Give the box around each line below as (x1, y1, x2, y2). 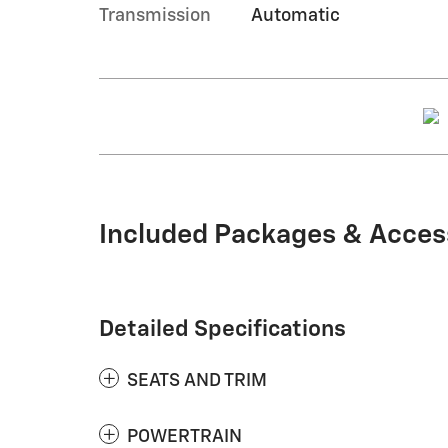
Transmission (99, 6, 211, 25)
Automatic (250, 6, 340, 25)
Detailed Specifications (99, 317, 346, 341)
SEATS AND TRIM (127, 371, 267, 390)
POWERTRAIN (127, 427, 242, 446)
